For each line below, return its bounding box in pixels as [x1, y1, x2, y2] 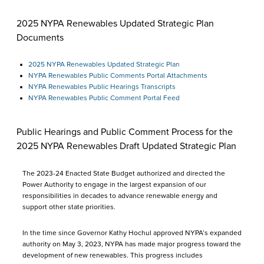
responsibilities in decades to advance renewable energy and [22, 192, 217, 200]
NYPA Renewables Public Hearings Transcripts [28, 82, 176, 91]
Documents [16, 32, 64, 44]
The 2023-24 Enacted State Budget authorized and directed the [22, 169, 225, 178]
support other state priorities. [22, 203, 115, 212]
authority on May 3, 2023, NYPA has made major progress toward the [22, 240, 241, 249]
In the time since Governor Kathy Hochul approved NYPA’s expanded [22, 229, 242, 237]
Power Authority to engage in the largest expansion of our [22, 180, 206, 189]
